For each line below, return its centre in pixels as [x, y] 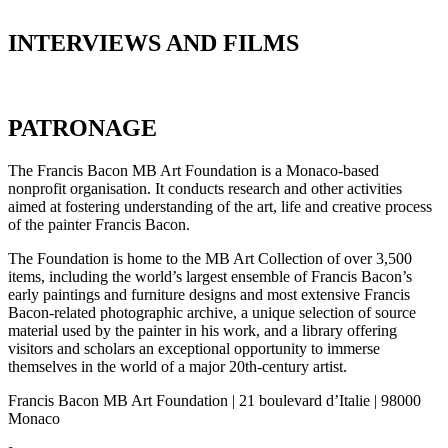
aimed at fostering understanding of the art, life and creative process [220, 207]
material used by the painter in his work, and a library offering [202, 331]
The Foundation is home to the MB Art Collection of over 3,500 [210, 259]
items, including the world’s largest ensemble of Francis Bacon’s [210, 277]
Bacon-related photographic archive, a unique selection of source [212, 313]
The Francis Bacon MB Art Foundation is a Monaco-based [193, 171]
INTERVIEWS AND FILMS [153, 43]
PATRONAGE [82, 128]
